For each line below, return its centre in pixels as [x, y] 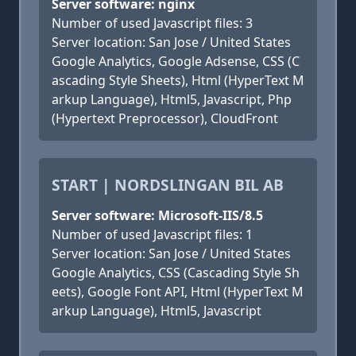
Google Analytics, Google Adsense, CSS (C [176, 61]
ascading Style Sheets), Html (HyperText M [178, 80]
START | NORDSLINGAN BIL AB [168, 185]
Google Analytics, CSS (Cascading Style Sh [176, 273]
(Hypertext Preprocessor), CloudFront [165, 118]
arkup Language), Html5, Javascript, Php [172, 99]
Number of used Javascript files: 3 [152, 23]
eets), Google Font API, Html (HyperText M [178, 292]
